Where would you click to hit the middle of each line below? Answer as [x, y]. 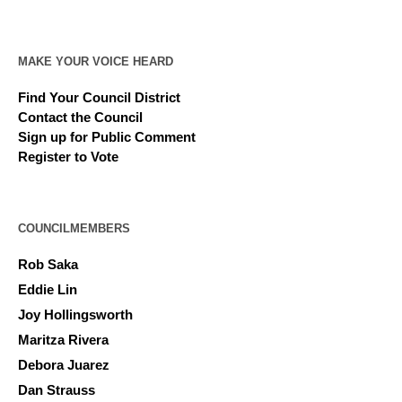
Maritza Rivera [64, 339]
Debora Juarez [64, 364]
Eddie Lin [48, 289]
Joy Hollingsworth [76, 314]
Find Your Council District [100, 97]
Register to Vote [69, 156]
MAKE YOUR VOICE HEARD [96, 61]
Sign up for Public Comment [107, 136]
